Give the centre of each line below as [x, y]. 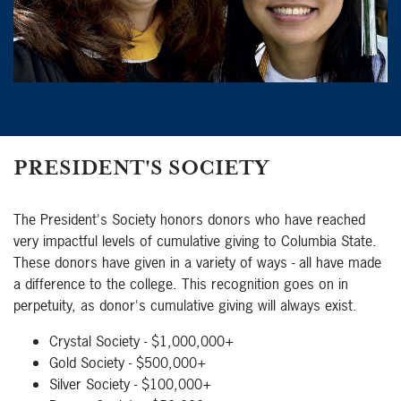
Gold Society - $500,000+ [128, 363]
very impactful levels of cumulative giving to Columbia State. [195, 241]
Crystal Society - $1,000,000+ [142, 341]
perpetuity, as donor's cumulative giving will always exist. [185, 306]
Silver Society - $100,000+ [131, 384]
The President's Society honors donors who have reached [189, 220]
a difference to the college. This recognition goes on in [181, 284]
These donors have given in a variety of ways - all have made [197, 263]
